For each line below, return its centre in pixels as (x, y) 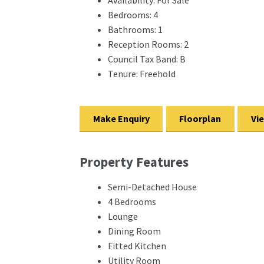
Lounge (123, 217)
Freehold (156, 73)
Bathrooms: (132, 29)
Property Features (134, 162)
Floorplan (200, 119)
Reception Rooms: (145, 44)
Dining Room (134, 231)
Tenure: (123, 73)
